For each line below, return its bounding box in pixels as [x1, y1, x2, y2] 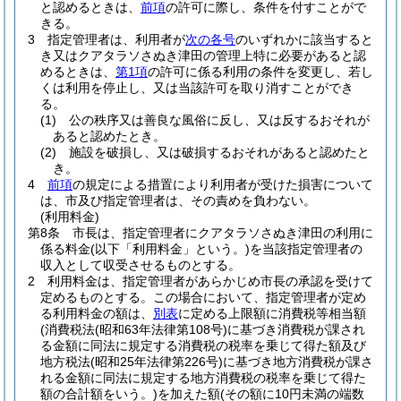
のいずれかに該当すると [235, 32, 373, 47]
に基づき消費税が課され [227, 322, 365, 337]
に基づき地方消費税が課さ [223, 354, 373, 369]
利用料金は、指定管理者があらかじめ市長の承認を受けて [47, 274, 373, 288]
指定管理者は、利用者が [47, 32, 185, 47]
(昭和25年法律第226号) [90, 354, 223, 369]
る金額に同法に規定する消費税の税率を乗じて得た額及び [40, 338, 366, 353]
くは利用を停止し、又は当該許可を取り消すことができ [40, 81, 354, 95]
